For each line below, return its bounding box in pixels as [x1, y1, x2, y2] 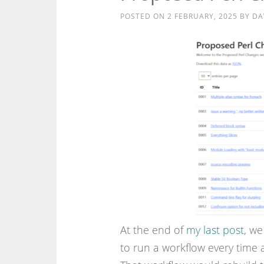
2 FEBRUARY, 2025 [167, 11, 237, 21]
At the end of [120, 222, 186, 237]
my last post [186, 222, 244, 237]
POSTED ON [120, 11, 167, 21]
